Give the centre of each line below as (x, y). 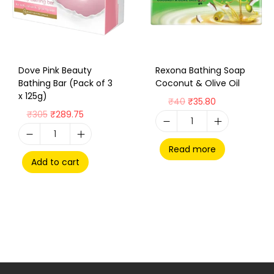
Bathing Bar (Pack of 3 (65, 83)
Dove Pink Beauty (55, 70)
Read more (192, 149)
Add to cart (55, 162)
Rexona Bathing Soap (200, 70)
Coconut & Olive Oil (198, 83)
